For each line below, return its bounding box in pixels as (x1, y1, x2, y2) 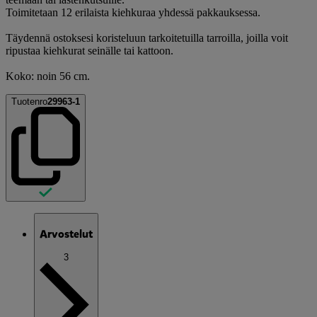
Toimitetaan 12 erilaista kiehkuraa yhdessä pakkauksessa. (6, 6, 260, 18)
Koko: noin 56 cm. (6, 69, 90, 82)
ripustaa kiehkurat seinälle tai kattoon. (6, 44, 173, 57)
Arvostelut (40, 226, 93, 241)
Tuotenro (11, 96, 47, 107)
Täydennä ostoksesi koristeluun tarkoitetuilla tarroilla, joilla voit (6, 31, 288, 44)
